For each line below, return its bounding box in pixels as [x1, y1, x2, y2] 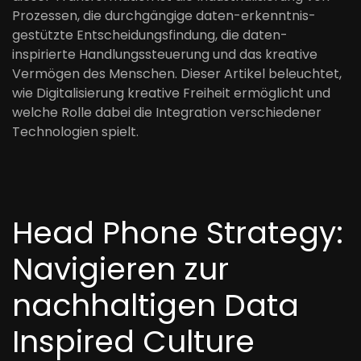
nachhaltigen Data [12, 284, 299, 326]
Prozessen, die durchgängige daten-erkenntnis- [12, 6, 316, 25]
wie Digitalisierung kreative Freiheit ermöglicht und [12, 84, 330, 102]
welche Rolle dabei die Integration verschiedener [12, 103, 322, 122]
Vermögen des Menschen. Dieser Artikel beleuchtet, [12, 64, 342, 83]
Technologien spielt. [12, 122, 139, 141]
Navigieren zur [12, 247, 229, 290]
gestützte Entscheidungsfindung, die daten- [12, 26, 288, 44]
